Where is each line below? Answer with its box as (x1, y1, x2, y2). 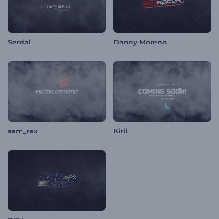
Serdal (8, 38, 31, 47)
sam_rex (8, 127, 38, 136)
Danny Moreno (113, 38, 167, 47)
